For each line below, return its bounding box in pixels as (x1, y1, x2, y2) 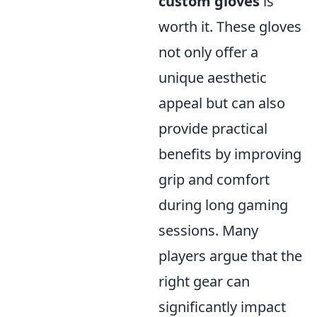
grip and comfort (158, 170, 270, 189)
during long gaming (158, 195, 288, 214)
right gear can (158, 272, 250, 291)
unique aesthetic (158, 68, 267, 87)
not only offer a (158, 42, 258, 62)
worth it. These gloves (158, 17, 301, 36)
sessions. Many (158, 221, 258, 240)
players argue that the (158, 246, 302, 265)
